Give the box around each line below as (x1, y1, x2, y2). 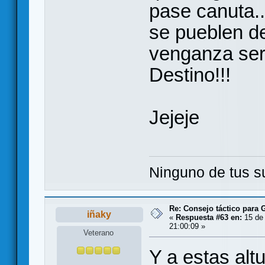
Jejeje (149, 106, 199, 129)
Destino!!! (149, 64, 231, 86)
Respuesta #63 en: (176, 212, 242, 222)
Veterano (83, 228, 114, 238)
